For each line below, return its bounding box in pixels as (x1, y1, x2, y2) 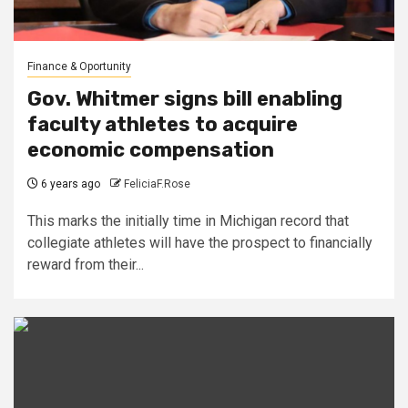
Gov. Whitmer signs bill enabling (27, 86, 342, 111)
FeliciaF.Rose (124, 177, 190, 190)
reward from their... (27, 255, 144, 273)
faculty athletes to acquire (27, 111, 298, 137)
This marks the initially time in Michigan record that (27, 211, 349, 229)
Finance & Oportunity (27, 59, 131, 73)
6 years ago (38, 177, 100, 190)
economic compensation (27, 137, 274, 162)
